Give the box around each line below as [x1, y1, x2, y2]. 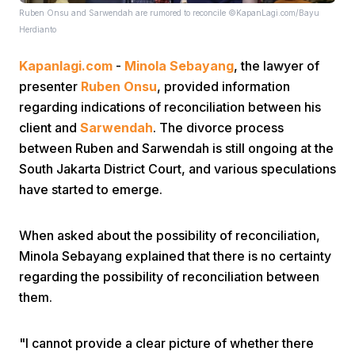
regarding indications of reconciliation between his [19, 99, 321, 115]
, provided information [157, 78, 290, 94]
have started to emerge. [19, 181, 162, 197]
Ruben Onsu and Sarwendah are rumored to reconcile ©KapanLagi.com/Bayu [19, 8, 319, 17]
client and [19, 120, 80, 136]
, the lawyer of [234, 58, 319, 74]
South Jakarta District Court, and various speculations [19, 161, 336, 177]
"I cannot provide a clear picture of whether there [19, 335, 314, 351]
